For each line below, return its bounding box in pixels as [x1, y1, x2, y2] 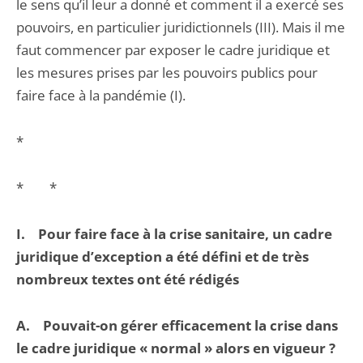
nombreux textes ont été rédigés [16, 270, 239, 288]
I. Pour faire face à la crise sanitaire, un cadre [16, 224, 332, 243]
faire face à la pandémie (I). [16, 86, 186, 105]
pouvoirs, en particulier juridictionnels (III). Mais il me [16, 18, 345, 36]
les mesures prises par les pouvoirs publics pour [16, 63, 318, 82]
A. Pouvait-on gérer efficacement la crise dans [16, 316, 338, 335]
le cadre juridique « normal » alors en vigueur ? [16, 339, 335, 357]
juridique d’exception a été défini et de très [16, 247, 309, 266]
